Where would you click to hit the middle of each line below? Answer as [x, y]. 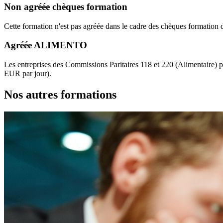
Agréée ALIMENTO [46, 45]
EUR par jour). [28, 74]
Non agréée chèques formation [66, 6]
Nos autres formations [60, 95]
